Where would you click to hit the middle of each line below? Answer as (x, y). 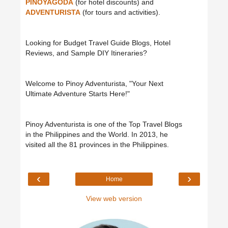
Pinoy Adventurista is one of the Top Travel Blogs (104, 124)
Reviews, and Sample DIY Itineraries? (86, 53)
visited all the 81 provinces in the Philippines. (97, 145)
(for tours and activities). (120, 12)
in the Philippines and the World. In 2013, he (97, 135)
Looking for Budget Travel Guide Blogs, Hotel (98, 43)
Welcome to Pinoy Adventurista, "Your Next (94, 84)
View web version (114, 198)
